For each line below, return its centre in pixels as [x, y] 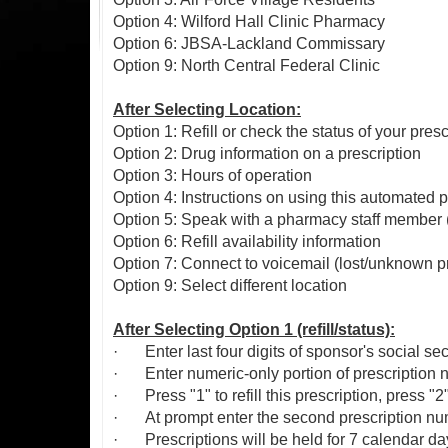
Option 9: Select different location [230, 285]
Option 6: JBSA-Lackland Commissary [249, 43]
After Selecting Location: [207, 109]
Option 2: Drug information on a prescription [267, 153]
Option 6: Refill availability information [247, 241]
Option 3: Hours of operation [212, 175]
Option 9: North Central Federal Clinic [246, 65]
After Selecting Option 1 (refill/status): [254, 329]
